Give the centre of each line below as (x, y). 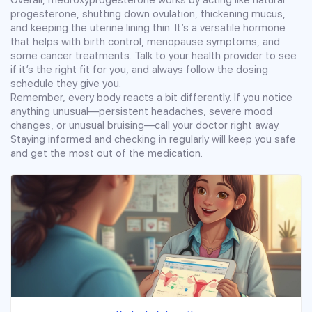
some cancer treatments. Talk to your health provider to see (154, 55)
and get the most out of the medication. (107, 153)
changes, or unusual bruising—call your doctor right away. (145, 125)
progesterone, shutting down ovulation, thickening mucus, (148, 14)
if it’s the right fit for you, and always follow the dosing (139, 69)
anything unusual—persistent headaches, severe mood (141, 111)
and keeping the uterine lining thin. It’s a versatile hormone (148, 28)
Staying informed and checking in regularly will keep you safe (153, 139)
